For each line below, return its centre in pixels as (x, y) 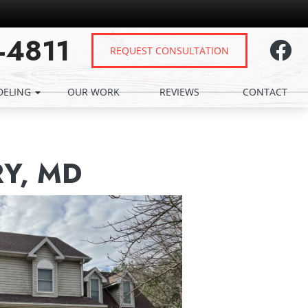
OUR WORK (94, 92)
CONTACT (265, 92)
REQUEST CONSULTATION (169, 51)
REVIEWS (179, 92)
